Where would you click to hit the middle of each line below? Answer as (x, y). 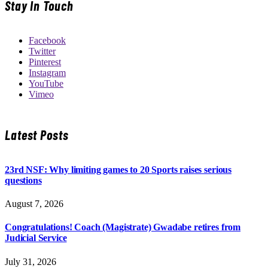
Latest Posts (37, 135)
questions (23, 180)
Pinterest (45, 62)
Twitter (42, 51)
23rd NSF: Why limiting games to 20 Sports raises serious (118, 169)
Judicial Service (36, 238)
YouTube (46, 84)
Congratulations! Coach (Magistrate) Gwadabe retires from (123, 227)
